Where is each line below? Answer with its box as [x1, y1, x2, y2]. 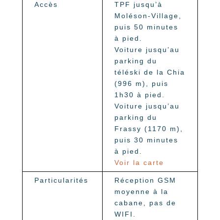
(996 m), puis [114, 80, 168, 88]
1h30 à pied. [114, 91, 165, 99]
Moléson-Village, [114, 12, 182, 20]
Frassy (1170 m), [114, 125, 183, 133]
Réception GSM [114, 176, 176, 185]
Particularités [34, 176, 88, 185]
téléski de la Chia [114, 68, 185, 77]
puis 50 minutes [114, 23, 178, 31]
